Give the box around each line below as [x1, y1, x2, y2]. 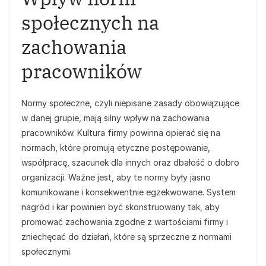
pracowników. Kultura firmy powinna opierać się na [21, 128, 220, 138]
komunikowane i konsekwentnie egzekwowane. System [21, 187, 236, 197]
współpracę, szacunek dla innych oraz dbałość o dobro [21, 157, 239, 167]
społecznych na [21, 10, 159, 35]
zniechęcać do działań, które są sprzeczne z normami [21, 232, 232, 242]
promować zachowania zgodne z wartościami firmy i [21, 217, 228, 227]
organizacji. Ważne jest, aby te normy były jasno [21, 172, 211, 182]
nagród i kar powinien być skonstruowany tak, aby [21, 202, 220, 212]
